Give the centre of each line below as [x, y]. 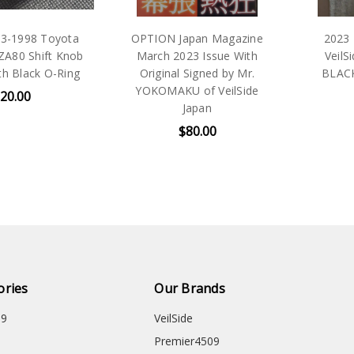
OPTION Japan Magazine [178, 38]
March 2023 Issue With [178, 55]
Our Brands [190, 289]
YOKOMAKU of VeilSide [178, 90]
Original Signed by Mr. [178, 73]
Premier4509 [187, 341]
